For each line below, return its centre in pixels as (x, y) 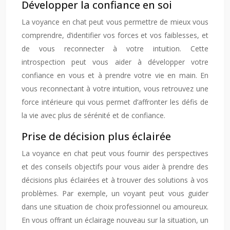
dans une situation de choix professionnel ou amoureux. (115, 207)
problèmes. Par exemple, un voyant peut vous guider (115, 193)
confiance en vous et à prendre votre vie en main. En (115, 75)
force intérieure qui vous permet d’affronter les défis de (115, 102)
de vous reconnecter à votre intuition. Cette (115, 49)
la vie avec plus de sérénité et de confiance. (93, 115)
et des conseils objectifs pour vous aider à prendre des (115, 167)
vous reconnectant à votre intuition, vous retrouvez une (115, 89)
